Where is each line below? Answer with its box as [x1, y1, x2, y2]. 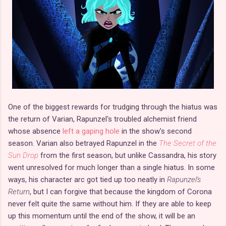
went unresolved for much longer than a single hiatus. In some [8, 162, 215, 172]
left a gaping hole [63, 126, 120, 136]
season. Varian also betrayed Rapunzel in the [8, 138, 159, 148]
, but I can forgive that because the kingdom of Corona [30, 187, 212, 196]
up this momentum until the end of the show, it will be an [8, 211, 195, 220]
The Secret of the [159, 138, 216, 148]
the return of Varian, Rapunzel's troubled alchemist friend [8, 114, 197, 124]
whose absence [8, 126, 63, 136]
